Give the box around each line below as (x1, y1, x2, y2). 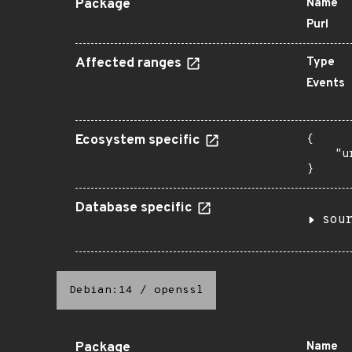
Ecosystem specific (75, 132, 203, 149)
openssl (154, 284, 203, 297)
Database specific (75, 200, 196, 217)
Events (306, 76, 345, 91)
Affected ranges (75, 55, 185, 72)
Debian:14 (69, 284, 133, 297)
